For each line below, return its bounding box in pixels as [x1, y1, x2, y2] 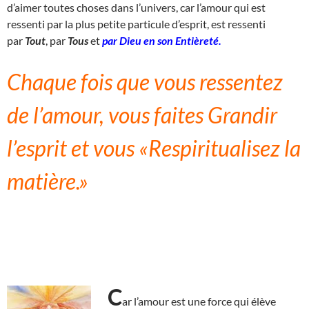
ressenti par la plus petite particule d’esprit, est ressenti [7, 17, 266, 30]
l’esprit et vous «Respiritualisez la [7, 134, 301, 161]
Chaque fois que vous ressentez [7, 68, 283, 95]
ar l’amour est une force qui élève [122, 294, 276, 308]
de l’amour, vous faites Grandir [7, 101, 277, 128]
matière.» [7, 167, 88, 195]
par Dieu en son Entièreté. [102, 33, 221, 47]
